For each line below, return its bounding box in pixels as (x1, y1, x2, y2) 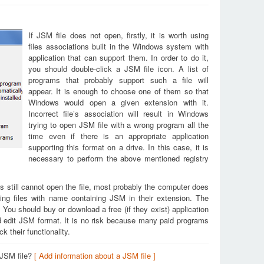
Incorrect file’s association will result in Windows (28, 108, 209, 119)
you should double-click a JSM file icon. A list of (28, 63, 209, 74)
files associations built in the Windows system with (28, 41, 209, 52)
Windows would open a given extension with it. (28, 97, 209, 108)
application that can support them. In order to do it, (28, 52, 209, 63)
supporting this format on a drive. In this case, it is (28, 141, 209, 153)
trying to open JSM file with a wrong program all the (28, 119, 209, 130)
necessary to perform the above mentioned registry (28, 153, 209, 164)
